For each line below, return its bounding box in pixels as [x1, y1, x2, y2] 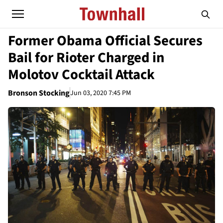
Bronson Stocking [8, 88, 70, 99]
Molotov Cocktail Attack [8, 65, 155, 85]
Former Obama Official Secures [8, 31, 203, 51]
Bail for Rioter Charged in [8, 48, 164, 68]
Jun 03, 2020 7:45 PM [70, 88, 131, 98]
